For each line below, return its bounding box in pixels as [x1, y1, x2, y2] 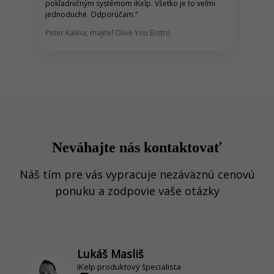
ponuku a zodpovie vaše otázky [54, 183, 220, 198]
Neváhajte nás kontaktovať [52, 139, 222, 155]
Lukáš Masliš [77, 246, 144, 262]
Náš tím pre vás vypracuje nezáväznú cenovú [19, 166, 255, 182]
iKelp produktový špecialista [77, 261, 181, 273]
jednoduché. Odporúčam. [45, 9, 135, 20]
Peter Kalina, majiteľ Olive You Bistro [45, 28, 171, 39]
